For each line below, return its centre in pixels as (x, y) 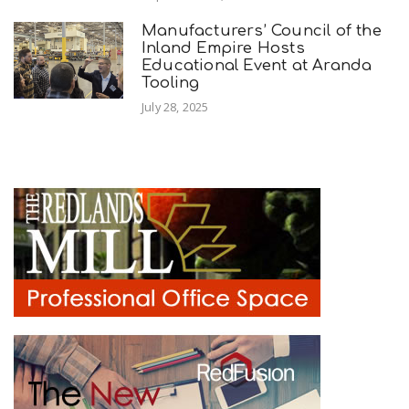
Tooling (171, 82)
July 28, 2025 (175, 107)
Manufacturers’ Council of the (262, 30)
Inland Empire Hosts (223, 47)
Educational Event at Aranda (257, 65)
